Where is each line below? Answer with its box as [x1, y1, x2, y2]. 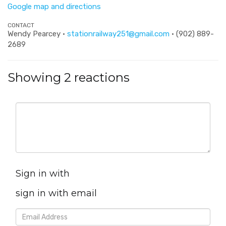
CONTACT [8, 22, 34, 29]
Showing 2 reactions [8, 70, 130, 85]
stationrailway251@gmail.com [67, 29, 169, 38]
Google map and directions [8, 2, 101, 11]
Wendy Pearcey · [8, 29, 67, 38]
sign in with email [16, 188, 97, 199]
